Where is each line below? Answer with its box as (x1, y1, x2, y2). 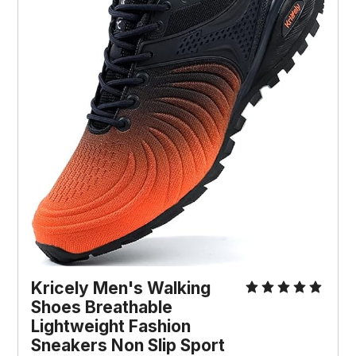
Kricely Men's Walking (31, 277, 211, 298)
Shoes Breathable (31, 296, 173, 317)
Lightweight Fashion (31, 315, 192, 336)
